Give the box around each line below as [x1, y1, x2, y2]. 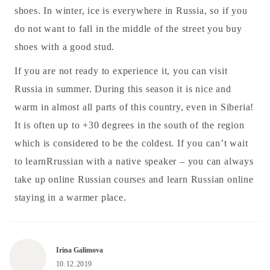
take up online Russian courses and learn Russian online [14, 174, 254, 185]
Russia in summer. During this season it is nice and [14, 84, 231, 95]
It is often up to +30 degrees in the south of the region [14, 120, 245, 131]
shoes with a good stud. [14, 42, 115, 52]
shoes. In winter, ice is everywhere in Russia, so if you [14, 5, 248, 16]
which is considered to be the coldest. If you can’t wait [14, 138, 248, 149]
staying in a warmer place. [14, 192, 127, 203]
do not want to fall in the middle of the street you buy [14, 24, 242, 34]
